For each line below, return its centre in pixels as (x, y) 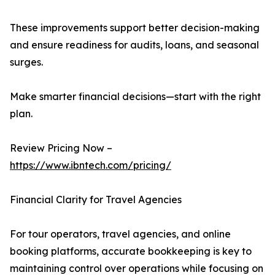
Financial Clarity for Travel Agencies (96, 200)
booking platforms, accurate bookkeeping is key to (131, 251)
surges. (26, 62)
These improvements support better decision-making (135, 28)
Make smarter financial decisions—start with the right (135, 97)
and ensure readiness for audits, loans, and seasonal (134, 45)
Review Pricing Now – (61, 148)
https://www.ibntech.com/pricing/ (91, 165)
